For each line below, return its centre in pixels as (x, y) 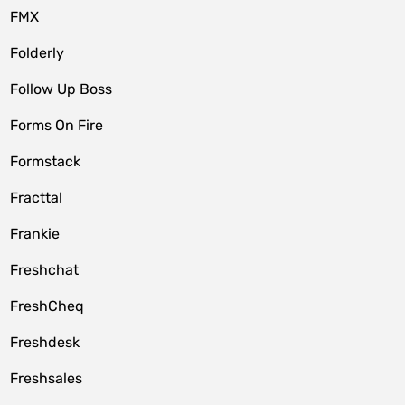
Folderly (38, 53)
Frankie (35, 234)
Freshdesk (45, 342)
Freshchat (45, 270)
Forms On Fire (57, 125)
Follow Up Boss (61, 89)
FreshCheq (47, 306)
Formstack (46, 161)
